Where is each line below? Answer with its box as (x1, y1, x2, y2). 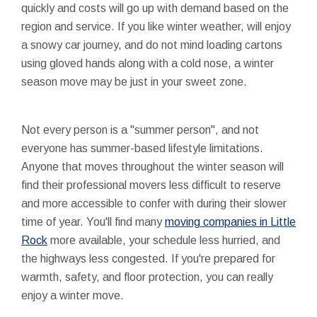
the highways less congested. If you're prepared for (21, 252, 275, 265)
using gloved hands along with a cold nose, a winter (21, 57, 274, 69)
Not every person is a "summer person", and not (21, 123, 259, 136)
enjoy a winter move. (21, 289, 124, 301)
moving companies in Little (165, 215, 296, 228)
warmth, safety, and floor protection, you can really (21, 270, 273, 283)
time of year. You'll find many (21, 215, 165, 228)
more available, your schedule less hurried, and (47, 234, 280, 246)
